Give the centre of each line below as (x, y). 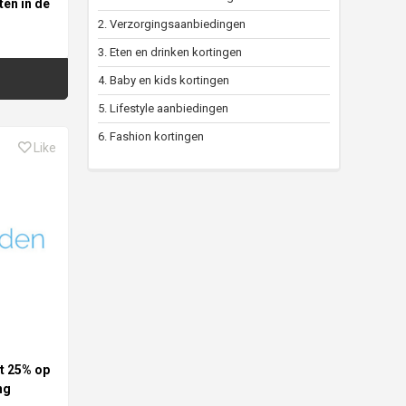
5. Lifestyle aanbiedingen (163, 109)
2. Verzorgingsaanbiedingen (172, 24)
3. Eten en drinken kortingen (170, 53)
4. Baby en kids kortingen (164, 81)
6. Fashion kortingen (151, 137)
